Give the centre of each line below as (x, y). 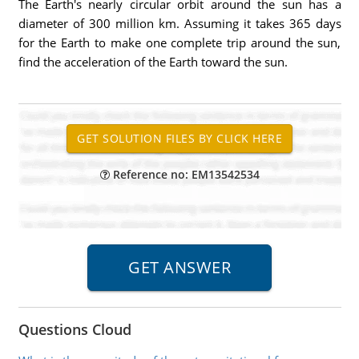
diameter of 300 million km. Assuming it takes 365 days (179, 23)
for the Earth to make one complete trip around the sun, (179, 42)
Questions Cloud (75, 329)
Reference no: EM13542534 (184, 174)
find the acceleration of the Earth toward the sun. (153, 62)
